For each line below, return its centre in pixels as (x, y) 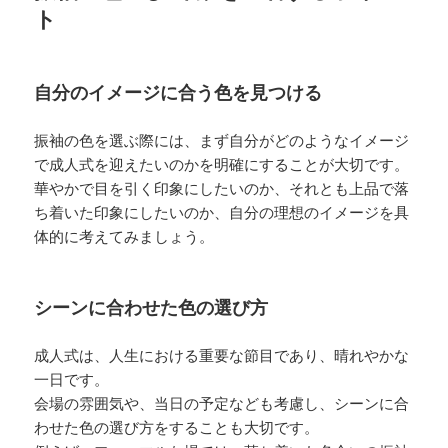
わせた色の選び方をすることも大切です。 (177, 428)
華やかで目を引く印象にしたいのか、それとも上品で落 (222, 189)
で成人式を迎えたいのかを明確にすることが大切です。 (222, 165)
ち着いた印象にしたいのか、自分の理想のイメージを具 (222, 213)
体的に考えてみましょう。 (124, 237)
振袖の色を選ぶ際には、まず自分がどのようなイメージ (222, 141)
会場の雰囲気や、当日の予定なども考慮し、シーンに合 (222, 404)
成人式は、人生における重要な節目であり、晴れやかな (222, 356)
